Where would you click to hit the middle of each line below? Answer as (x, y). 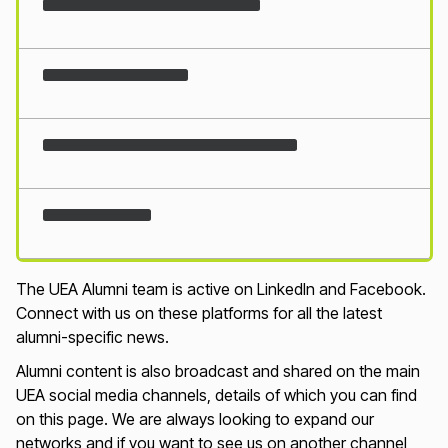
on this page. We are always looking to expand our (194, 418)
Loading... (52, 269)
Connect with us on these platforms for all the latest (198, 312)
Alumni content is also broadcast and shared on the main (217, 370)
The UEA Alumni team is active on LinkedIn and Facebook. (220, 288)
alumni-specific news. (92, 336)
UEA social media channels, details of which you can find (216, 394)
